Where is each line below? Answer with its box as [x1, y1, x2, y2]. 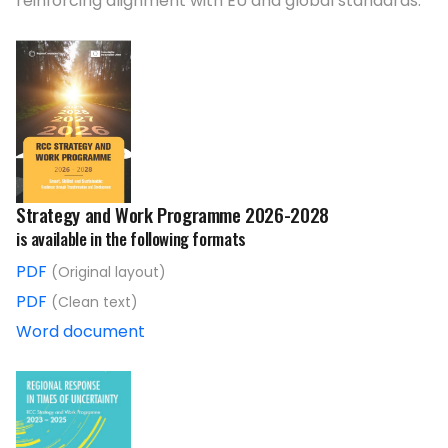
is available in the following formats [16, 226, 246, 252]
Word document [16, 320, 145, 344]
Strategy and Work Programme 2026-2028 [16, 200, 329, 230]
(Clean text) [51, 292, 138, 313]
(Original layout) [51, 262, 166, 283]
